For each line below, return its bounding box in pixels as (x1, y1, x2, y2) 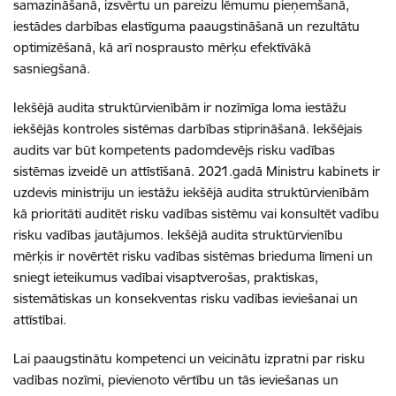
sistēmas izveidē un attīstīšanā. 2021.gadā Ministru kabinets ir (13, 163, 380, 179)
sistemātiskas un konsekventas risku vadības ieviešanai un (13, 290, 358, 307)
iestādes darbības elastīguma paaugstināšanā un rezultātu (13, 18, 360, 34)
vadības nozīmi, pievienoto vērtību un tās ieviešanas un (13, 371, 339, 388)
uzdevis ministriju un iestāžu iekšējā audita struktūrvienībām (13, 184, 369, 201)
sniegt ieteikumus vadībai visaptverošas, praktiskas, (13, 269, 318, 286)
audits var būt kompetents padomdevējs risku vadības (13, 141, 335, 158)
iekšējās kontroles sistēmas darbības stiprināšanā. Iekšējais (13, 120, 362, 137)
